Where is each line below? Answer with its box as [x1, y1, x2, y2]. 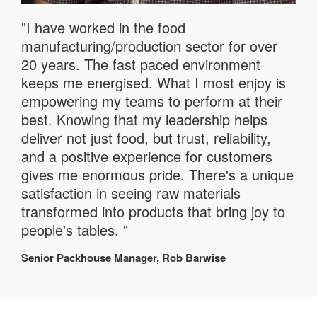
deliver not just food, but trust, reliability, [21, 127, 271, 148]
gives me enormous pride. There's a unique [21, 163, 294, 185]
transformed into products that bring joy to [21, 200, 285, 221]
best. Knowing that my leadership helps [21, 108, 267, 129]
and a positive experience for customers [21, 145, 272, 166]
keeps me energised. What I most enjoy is [21, 71, 286, 93]
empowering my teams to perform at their [21, 90, 282, 111]
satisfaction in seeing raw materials [21, 182, 241, 203]
